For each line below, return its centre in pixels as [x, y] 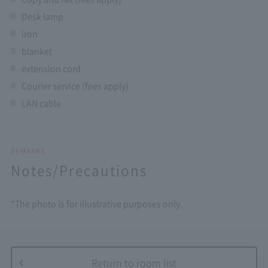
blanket [36, 51]
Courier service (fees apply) [75, 86]
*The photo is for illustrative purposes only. [96, 203]
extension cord [51, 68]
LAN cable [41, 103]
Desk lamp [42, 16]
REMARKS [28, 151]
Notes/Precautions [79, 170]
